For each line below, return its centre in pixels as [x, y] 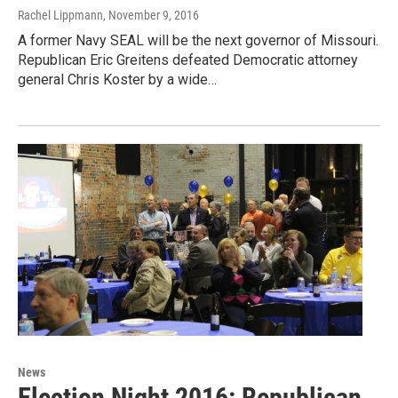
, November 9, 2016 [151, 15]
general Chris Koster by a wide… [117, 79]
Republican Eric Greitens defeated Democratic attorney [188, 60]
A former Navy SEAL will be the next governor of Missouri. [198, 40]
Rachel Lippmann [60, 15]
